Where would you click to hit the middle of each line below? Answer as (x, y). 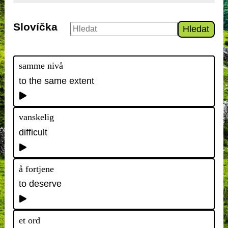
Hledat (196, 29)
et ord (29, 220)
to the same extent (56, 81)
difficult (33, 133)
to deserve (40, 184)
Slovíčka (36, 26)
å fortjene (36, 169)
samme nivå (41, 66)
